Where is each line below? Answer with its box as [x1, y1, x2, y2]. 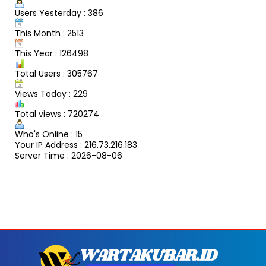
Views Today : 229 [15, 88, 88, 100]
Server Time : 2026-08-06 [15, 150, 122, 162]
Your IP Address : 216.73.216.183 [15, 139, 137, 151]
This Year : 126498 [15, 47, 88, 60]
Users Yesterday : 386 [15, 7, 103, 20]
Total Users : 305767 [15, 68, 98, 80]
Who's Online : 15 [15, 128, 83, 141]
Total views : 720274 [15, 108, 99, 121]
